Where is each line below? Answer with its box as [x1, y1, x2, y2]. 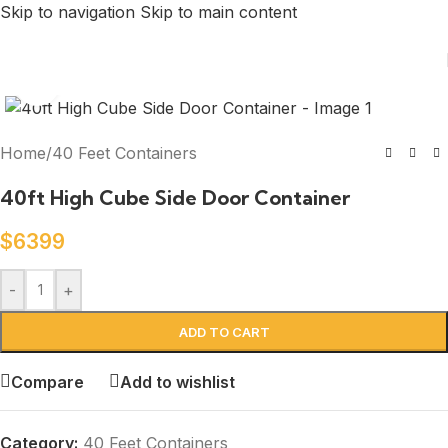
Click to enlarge [59, 74, 174, 92]
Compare [11, 371, 84, 392]
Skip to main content [140, 2, 297, 22]
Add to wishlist [120, 371, 235, 392]
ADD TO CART [178, 324, 270, 341]
